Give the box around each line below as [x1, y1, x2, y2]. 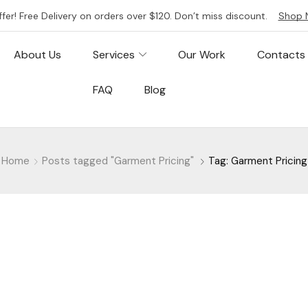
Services [93, 47, 135, 62]
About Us [14, 47, 62, 62]
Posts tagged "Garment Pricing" [41, 154, 194, 168]
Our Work [177, 47, 225, 62]
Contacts [256, 47, 305, 62]
